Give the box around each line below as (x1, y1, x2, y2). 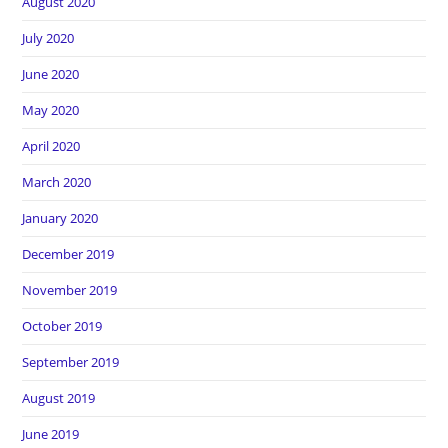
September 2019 (22, 353, 120, 371)
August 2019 (22, 389, 96, 407)
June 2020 (22, 65, 80, 83)
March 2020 (22, 173, 92, 191)
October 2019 (22, 317, 103, 335)
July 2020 (22, 29, 75, 47)
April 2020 (22, 137, 81, 155)
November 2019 (22, 281, 118, 299)
